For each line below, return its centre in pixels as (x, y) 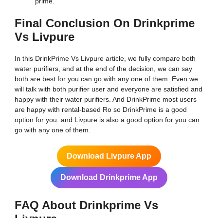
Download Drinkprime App (109, 177)
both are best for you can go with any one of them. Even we (106, 79)
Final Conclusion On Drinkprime (105, 23)
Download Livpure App (109, 156)
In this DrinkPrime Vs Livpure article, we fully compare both (105, 58)
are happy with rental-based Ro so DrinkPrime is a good (101, 109)
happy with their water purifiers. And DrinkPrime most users (106, 99)
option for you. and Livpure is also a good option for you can (107, 119)
